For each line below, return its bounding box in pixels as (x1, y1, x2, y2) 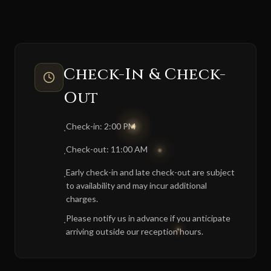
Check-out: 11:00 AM (66, 143, 148, 154)
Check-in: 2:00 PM (66, 120, 135, 131)
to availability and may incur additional (66, 180, 207, 191)
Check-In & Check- (64, 64, 227, 85)
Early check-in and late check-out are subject (66, 166, 235, 177)
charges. (66, 193, 98, 204)
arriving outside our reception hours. (66, 226, 203, 237)
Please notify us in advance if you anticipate (66, 212, 230, 223)
